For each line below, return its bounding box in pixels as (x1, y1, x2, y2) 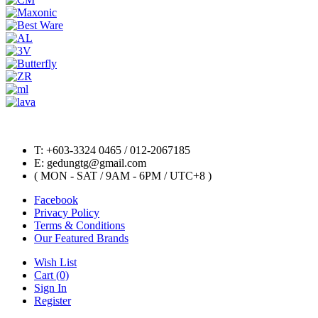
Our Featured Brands (34, 232, 128, 245)
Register (34, 295, 71, 307)
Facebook (34, 194, 78, 207)
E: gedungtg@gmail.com (34, 157, 146, 170)
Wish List (34, 256, 77, 269)
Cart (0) (34, 269, 69, 282)
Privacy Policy (34, 207, 99, 219)
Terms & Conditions (34, 219, 125, 232)
